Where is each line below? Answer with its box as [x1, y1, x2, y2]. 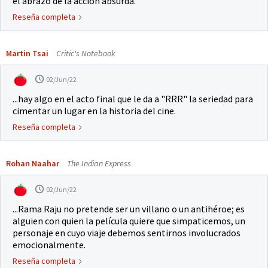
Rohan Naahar [6, 158, 59, 169]
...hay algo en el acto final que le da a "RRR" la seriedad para [13, 93, 253, 105]
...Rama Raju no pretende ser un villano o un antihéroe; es [13, 203, 245, 215]
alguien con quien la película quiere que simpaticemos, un [13, 215, 245, 227]
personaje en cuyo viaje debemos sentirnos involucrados [13, 227, 240, 239]
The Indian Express [65, 158, 131, 169]
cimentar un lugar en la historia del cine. [13, 105, 176, 117]
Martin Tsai [6, 48, 50, 59]
